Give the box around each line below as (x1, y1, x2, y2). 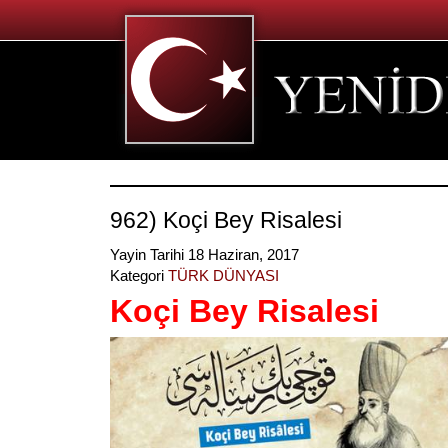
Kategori (110, 267, 168, 284)
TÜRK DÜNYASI (168, 267, 279, 284)
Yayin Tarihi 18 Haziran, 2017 (110, 246, 303, 263)
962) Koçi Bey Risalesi (110, 207, 342, 233)
